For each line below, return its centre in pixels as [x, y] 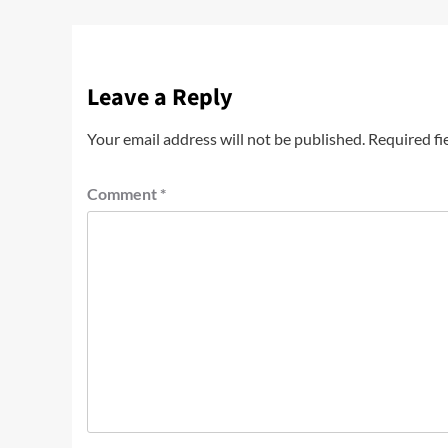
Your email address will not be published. [226, 139]
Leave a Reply [160, 98]
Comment [123, 194]
